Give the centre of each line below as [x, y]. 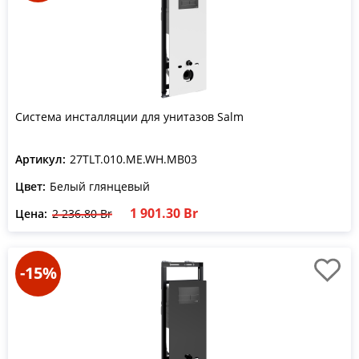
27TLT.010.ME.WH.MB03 [133, 159]
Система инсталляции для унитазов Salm [129, 117]
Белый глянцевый [100, 186]
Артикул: [40, 159]
